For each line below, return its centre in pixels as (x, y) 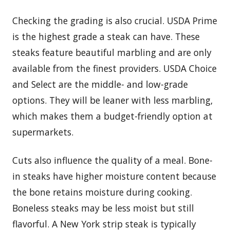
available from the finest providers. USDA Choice (114, 68)
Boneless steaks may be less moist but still (103, 208)
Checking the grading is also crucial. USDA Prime (115, 20)
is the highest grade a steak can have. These (106, 36)
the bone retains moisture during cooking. (102, 192)
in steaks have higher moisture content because (114, 176)
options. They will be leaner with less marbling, (113, 100)
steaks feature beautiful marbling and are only (112, 52)
